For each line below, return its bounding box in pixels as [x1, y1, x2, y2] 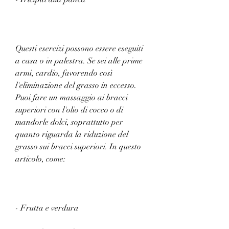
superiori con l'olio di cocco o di [15, 104, 123, 115]
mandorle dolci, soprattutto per [15, 117, 123, 127]
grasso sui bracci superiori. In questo [15, 141, 141, 152]
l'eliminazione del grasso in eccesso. [15, 80, 136, 90]
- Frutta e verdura [15, 202, 81, 213]
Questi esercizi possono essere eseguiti [15, 43, 143, 54]
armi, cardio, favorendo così [15, 67, 112, 78]
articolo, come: [15, 153, 65, 164]
